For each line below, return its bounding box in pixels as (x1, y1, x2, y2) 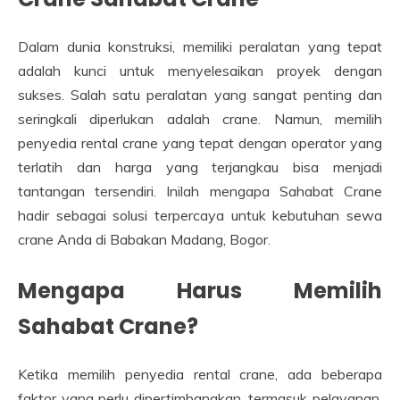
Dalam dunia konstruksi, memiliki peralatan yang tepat (18, 37, 382, 56)
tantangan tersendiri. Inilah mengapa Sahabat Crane (18, 182, 382, 201)
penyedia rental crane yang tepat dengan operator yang (18, 134, 382, 153)
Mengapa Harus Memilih (18, 276, 382, 306)
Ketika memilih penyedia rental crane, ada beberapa (18, 365, 382, 383)
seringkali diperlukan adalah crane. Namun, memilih (18, 110, 382, 129)
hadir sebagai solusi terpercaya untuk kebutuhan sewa (18, 206, 382, 225)
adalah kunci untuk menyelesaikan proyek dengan (18, 62, 382, 80)
